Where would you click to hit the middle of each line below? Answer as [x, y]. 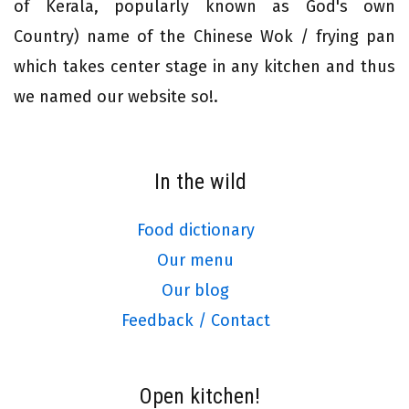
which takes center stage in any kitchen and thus [204, 66]
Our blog [195, 290]
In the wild [200, 181]
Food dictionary [195, 230]
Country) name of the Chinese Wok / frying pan [204, 36]
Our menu [195, 260]
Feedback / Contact [195, 320]
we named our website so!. [116, 96]
